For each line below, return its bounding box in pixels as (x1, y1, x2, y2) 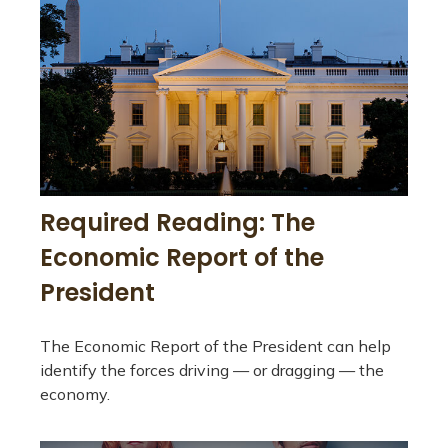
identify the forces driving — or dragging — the (40, 360, 384, 381)
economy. (40, 384, 110, 405)
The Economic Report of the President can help (40, 336, 391, 357)
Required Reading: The (40, 206, 315, 240)
